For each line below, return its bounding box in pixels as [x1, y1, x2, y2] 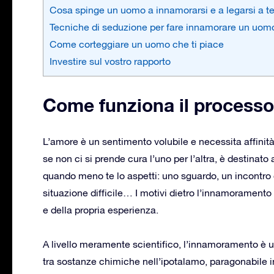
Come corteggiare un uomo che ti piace [50, 38, 224, 50]
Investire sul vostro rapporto [50, 55, 171, 67]
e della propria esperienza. [43, 204, 158, 215]
